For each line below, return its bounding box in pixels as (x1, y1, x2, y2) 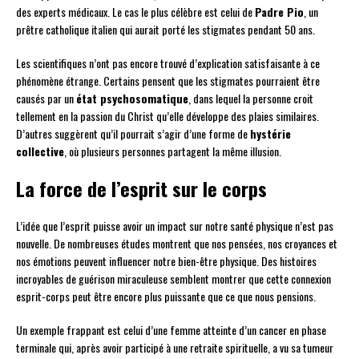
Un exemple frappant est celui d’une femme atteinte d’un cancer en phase (16, 321, 326, 339)
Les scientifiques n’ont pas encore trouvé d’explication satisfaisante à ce (16, 54, 320, 72)
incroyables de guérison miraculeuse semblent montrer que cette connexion (16, 270, 331, 288)
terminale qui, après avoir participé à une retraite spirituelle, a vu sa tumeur (16, 339, 333, 357)
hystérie (250, 125, 291, 143)
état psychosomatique (76, 90, 188, 107)
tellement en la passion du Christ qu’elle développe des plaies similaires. (16, 107, 319, 125)
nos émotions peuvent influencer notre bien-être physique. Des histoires (16, 252, 317, 270)
